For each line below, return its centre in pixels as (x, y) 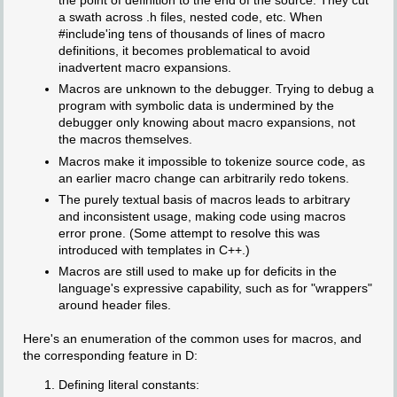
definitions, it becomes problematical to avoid (184, 51)
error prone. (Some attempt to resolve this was (189, 233)
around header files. (114, 304)
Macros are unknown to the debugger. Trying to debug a (216, 89)
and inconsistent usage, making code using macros (202, 216)
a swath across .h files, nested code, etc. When (190, 17)
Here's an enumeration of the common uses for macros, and (192, 339)
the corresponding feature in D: (110, 356)
